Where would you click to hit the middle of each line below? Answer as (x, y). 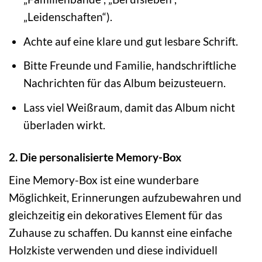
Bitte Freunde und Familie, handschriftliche (130, 65)
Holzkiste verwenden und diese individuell (113, 250)
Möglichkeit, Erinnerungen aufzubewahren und (125, 198)
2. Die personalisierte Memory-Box (95, 157)
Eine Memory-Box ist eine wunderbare (104, 180)
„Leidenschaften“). (68, 17)
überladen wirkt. (64, 125)
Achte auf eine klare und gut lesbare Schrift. (130, 41)
